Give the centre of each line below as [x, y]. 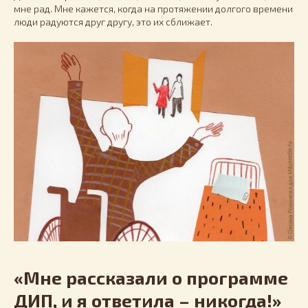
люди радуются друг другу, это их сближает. [113, 21]
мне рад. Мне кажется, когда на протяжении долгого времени [153, 8]
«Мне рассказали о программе [151, 278]
